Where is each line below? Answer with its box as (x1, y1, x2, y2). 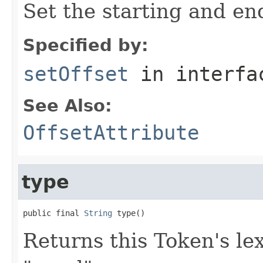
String (84, 208, 112, 218)
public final (23, 208, 84, 218)
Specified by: (23, 35, 149, 55)
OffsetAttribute (23, 120, 199, 144)
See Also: (23, 95, 112, 116)
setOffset (23, 62, 129, 86)
